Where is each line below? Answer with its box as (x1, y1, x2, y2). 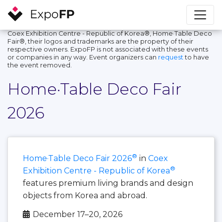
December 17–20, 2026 (33, 209, 122, 219)
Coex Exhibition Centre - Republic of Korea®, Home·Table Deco (7, 29, 212, 37)
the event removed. (7, 61, 72, 69)
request (158, 53, 183, 61)
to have (183, 53, 209, 61)
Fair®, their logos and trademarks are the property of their (7, 37, 193, 45)
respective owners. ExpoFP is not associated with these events (7, 45, 208, 53)
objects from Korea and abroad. (23, 190, 147, 200)
